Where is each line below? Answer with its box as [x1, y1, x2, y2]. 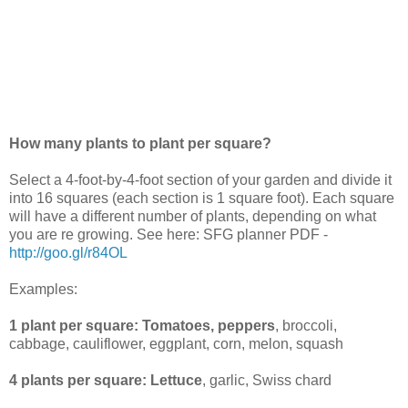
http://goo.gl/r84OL [9, 244, 127, 260]
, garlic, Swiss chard [202, 372, 331, 388]
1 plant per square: [9, 317, 138, 333]
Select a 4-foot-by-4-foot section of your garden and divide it [9, 171, 392, 188]
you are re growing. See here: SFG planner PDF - [9, 226, 328, 242]
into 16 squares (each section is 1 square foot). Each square [9, 189, 394, 206]
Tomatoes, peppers [142, 317, 275, 333]
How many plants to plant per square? [9, 135, 271, 151]
